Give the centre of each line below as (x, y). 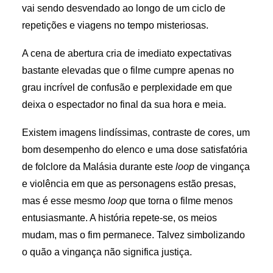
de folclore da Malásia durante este (99, 167)
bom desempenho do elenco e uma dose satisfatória (135, 150)
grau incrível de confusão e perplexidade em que (127, 87)
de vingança (222, 167)
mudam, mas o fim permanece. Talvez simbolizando (133, 235)
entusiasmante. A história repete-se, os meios (119, 218)
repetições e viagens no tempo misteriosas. (115, 25)
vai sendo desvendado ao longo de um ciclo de (124, 8)
